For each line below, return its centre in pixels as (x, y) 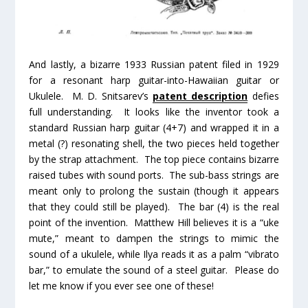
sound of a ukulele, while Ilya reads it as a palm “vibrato (154, 254)
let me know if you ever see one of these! (122, 285)
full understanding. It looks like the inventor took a (154, 111)
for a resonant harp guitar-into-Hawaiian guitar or (154, 80)
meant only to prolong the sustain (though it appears (154, 190)
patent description (200, 96)
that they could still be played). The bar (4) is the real (154, 206)
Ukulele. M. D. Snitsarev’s (91, 96)
